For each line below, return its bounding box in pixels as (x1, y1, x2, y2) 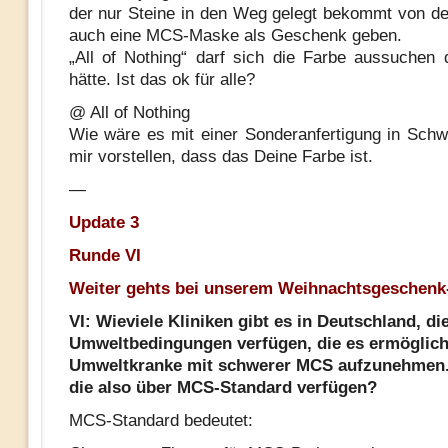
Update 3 (68, 213, 139, 232)
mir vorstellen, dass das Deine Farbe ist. (68, 147, 373, 166)
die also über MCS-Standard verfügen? (68, 378, 377, 397)
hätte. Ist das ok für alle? (68, 70, 255, 89)
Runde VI (68, 246, 141, 265)
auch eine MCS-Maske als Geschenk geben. (68, 26, 402, 45)
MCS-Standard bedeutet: (68, 411, 253, 430)
